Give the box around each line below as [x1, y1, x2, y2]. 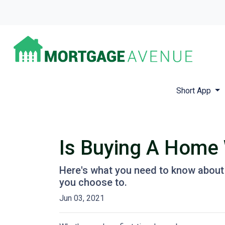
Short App [176, 86, 213, 96]
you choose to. [59, 176, 127, 189]
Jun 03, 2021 [59, 193, 104, 203]
